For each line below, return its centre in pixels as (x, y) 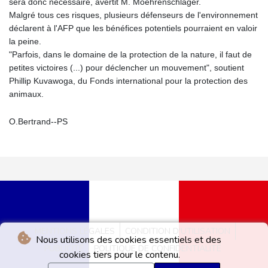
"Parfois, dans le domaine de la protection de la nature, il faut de (130, 55)
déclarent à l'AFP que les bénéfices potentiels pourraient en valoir (133, 28)
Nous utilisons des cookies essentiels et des (127, 240)
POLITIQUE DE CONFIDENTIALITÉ (158, 249)
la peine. (25, 42)
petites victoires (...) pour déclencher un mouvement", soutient (127, 68)
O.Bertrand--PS (38, 122)
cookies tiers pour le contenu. (120, 255)
